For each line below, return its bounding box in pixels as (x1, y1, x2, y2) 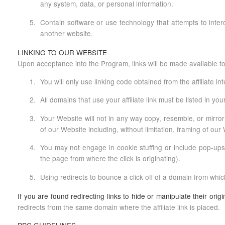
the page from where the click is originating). (40, 153, 180, 164)
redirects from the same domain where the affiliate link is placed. (18, 201, 220, 212)
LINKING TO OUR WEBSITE (18, 47, 107, 57)
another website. (40, 28, 93, 38)
